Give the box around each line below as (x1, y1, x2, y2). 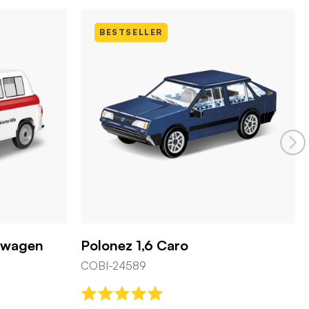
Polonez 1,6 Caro (81, 236, 188, 254)
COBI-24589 (81, 258, 146, 272)
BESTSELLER (99, 26, 163, 37)
